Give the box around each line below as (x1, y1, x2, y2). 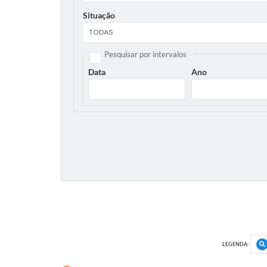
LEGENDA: (222, 241, 249, 248)
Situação (83, 10, 115, 20)
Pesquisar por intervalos (104, 49, 187, 59)
